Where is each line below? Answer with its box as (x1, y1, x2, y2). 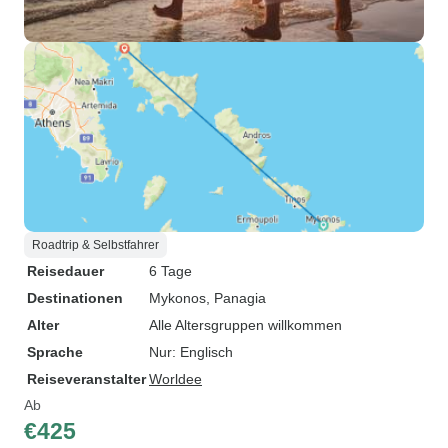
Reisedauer (27, 263, 104, 279)
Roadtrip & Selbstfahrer (32, 238, 159, 252)
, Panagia (206, 290, 266, 306)
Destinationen (27, 290, 123, 306)
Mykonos (149, 290, 206, 306)
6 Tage (149, 263, 192, 279)
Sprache (27, 344, 83, 360)
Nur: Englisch (149, 344, 233, 360)
